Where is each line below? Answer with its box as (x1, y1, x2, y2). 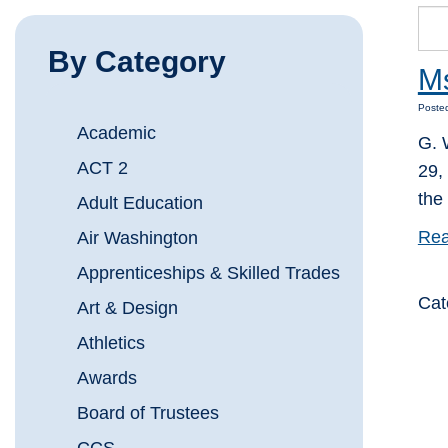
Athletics (77, 333, 146, 354)
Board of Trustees (77, 403, 220, 424)
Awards (77, 368, 138, 389)
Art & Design (77, 298, 179, 319)
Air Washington (77, 228, 199, 249)
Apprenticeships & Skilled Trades (77, 263, 341, 284)
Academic (77, 123, 157, 144)
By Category (48, 45, 227, 79)
